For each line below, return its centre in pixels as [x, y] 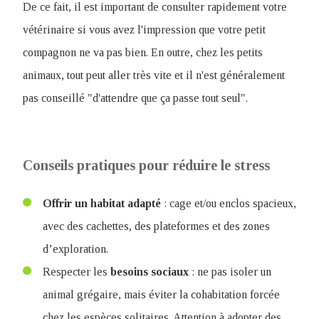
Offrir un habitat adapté [102, 203]
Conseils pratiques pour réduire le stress [146, 165]
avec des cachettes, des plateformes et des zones [156, 226]
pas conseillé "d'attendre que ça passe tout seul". [135, 98]
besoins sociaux [150, 272]
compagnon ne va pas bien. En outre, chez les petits [143, 52]
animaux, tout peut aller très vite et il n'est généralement [154, 75]
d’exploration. [75, 249]
